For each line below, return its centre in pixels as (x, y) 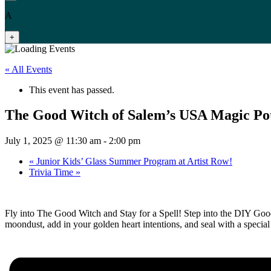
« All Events (28, 69)
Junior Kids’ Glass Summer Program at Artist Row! (133, 162)
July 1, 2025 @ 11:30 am (53, 141)
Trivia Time (52, 172)
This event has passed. (72, 90)
